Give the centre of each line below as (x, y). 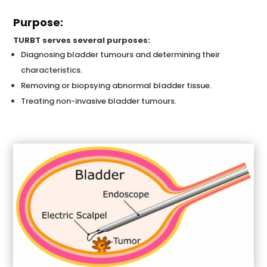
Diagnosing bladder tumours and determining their (121, 55)
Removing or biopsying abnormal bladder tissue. (117, 86)
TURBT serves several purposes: (82, 40)
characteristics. (52, 70)
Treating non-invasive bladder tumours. (99, 101)
